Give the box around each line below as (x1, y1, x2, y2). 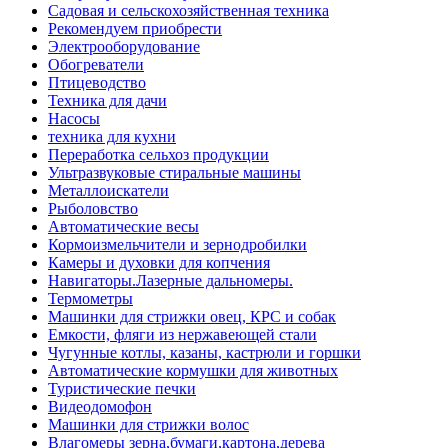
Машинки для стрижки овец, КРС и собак (48, 308, 336, 326)
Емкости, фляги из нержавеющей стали (48, 326, 317, 344)
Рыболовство (48, 200, 138, 218)
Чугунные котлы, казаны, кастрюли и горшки (48, 344, 361, 362)
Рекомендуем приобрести (48, 20, 222, 38)
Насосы (48, 110, 100, 128)
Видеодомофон (48, 398, 152, 416)
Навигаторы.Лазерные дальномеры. (48, 272, 293, 290)
